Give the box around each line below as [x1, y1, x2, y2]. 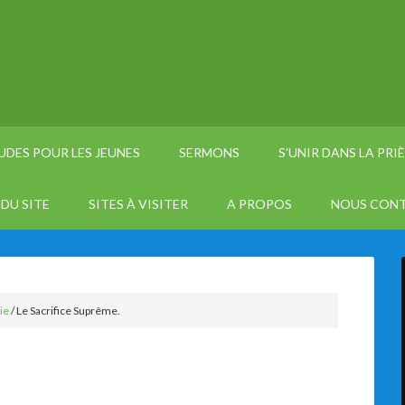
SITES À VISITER [89, 196, 188, 212]
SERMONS [179, 145, 240, 160]
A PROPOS [227, 196, 292, 212]
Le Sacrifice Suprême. [14, 304, 120, 317]
